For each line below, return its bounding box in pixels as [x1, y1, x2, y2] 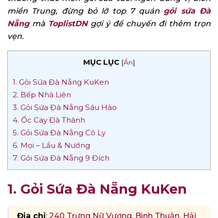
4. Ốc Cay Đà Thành [13, 115, 85, 125]
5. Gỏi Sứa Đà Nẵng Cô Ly [13, 127, 106, 137]
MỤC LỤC [83, 57, 119, 67]
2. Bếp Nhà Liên [13, 90, 71, 99]
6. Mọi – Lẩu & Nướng [13, 140, 90, 150]
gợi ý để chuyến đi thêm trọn [88, 18, 211, 28]
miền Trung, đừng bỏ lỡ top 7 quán [7, 6, 164, 16]
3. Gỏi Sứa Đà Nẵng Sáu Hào [13, 102, 117, 112]
